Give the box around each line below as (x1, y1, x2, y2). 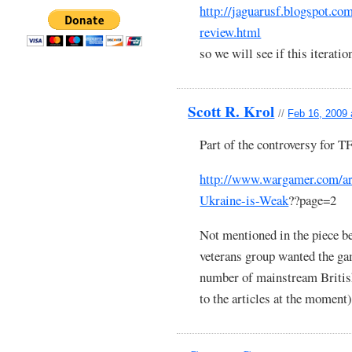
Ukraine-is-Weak (200, 190, 289, 209)
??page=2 (288, 190, 337, 209)
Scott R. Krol (188, 100, 275, 123)
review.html (200, 23, 262, 42)
